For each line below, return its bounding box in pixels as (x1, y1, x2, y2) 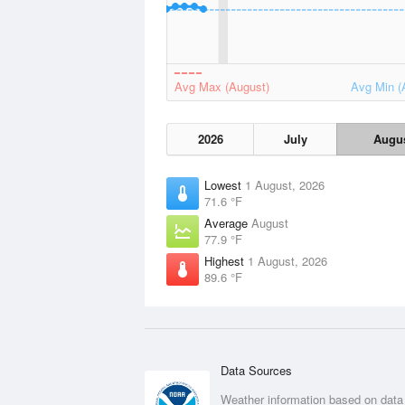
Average (204, 214, 251, 231)
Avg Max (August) (174, 78, 269, 95)
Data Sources (221, 362, 292, 379)
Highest (204, 252, 248, 269)
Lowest (204, 176, 245, 193)
